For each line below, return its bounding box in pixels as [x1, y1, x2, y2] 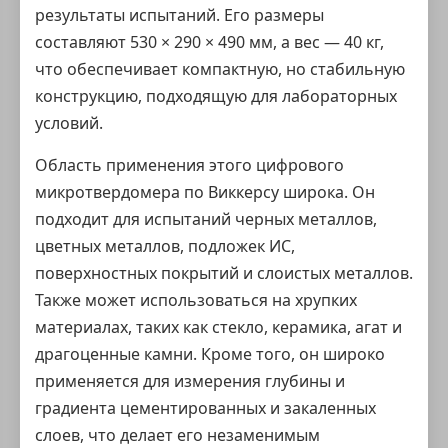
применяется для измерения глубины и [35, 370, 345, 392]
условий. [35, 112, 103, 134]
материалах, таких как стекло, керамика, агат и [35, 316, 402, 338]
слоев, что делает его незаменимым [35, 424, 320, 446]
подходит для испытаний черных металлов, [35, 208, 377, 230]
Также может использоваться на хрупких [35, 289, 357, 311]
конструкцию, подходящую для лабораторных [35, 85, 397, 107]
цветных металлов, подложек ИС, [35, 235, 295, 257]
